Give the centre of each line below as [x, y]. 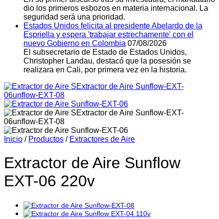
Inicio [13, 139]
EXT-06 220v [49, 181]
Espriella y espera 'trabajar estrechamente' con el [109, 34]
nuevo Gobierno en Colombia [75, 43]
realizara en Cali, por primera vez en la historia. [105, 70]
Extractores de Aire [102, 139]
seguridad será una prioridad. [74, 17]
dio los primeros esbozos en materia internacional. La [116, 8]
